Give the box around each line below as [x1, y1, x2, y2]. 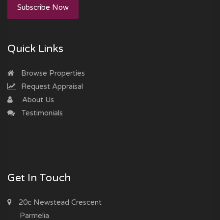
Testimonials [20, 108, 63, 117]
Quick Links [7, 42, 63, 55]
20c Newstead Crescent [17, 197, 102, 207]
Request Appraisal [19, 82, 83, 91]
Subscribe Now [17, 2, 69, 12]
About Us [20, 95, 54, 104]
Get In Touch [7, 171, 71, 184]
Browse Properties [19, 68, 85, 78]
